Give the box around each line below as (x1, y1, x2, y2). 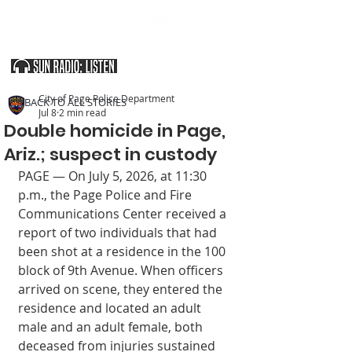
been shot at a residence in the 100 (18, 243, 229, 260)
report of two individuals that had (18, 224, 220, 241)
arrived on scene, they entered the (18, 280, 225, 298)
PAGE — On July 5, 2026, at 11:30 (18, 167, 210, 185)
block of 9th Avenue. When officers (18, 262, 226, 279)
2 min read (59, 106, 106, 119)
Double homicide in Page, (4, 119, 225, 143)
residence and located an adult (18, 299, 204, 317)
